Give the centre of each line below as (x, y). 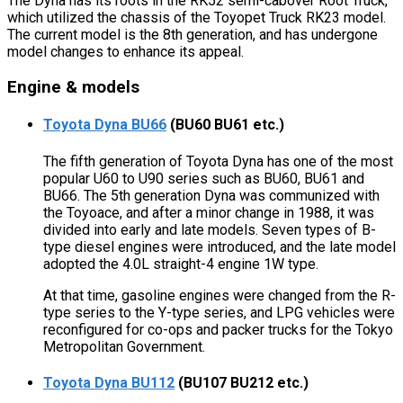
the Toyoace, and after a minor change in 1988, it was (209, 212)
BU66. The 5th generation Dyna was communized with (211, 195)
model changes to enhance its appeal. (125, 52)
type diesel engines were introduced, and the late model (219, 246)
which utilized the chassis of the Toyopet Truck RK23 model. (197, 18)
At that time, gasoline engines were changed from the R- (219, 295)
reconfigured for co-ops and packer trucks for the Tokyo (218, 329)
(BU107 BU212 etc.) (242, 382)
